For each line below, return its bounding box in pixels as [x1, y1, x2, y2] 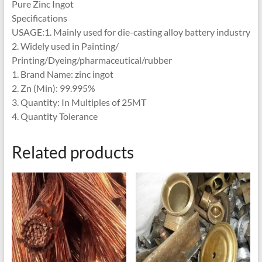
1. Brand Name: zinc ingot [11, 68, 113, 80]
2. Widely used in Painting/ [11, 40, 119, 51]
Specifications [11, 12, 67, 23]
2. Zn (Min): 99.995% [11, 82, 95, 94]
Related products [11, 142, 134, 162]
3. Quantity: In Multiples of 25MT [11, 96, 146, 108]
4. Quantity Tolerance [11, 110, 98, 122]
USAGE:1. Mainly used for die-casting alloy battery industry [11, 26, 250, 37]
